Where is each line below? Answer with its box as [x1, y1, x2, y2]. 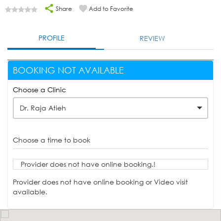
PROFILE [38, 33, 65, 43]
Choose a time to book [13, 135, 90, 145]
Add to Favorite [89, 4, 133, 13]
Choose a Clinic [13, 85, 66, 95]
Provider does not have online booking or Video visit [13, 177, 188, 187]
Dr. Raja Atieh [20, 103, 66, 113]
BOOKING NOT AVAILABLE [13, 65, 124, 76]
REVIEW [140, 34, 165, 43]
